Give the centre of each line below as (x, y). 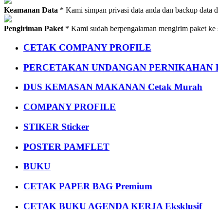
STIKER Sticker (56, 127)
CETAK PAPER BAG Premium (88, 186)
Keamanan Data (31, 10)
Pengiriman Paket (34, 29)
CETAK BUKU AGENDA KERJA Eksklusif (113, 206)
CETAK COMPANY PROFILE (87, 47)
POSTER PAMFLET (66, 146)
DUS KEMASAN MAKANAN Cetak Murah (113, 87)
